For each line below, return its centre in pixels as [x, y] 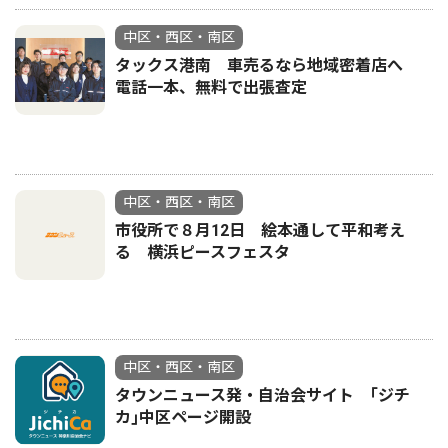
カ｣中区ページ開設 [183, 417]
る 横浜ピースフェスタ [202, 252]
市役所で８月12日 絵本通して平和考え [260, 230]
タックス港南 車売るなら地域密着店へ [267, 65]
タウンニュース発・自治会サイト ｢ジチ [262, 395]
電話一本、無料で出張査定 [211, 87]
